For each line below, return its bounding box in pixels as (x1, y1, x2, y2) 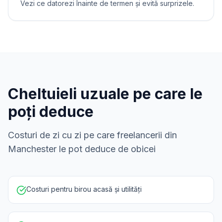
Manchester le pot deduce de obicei (8, 144, 156, 154)
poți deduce (8, 103, 94, 120)
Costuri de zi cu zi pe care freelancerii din (8, 130, 177, 140)
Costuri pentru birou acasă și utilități (26, 185, 142, 193)
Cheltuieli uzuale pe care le (8, 85, 203, 103)
